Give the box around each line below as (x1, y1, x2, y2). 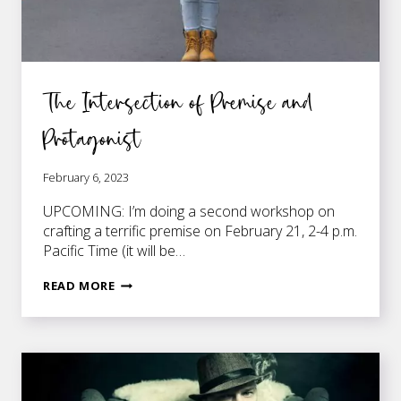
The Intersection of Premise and (43, 83, 313, 119)
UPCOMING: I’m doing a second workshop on (43, 201, 335, 222)
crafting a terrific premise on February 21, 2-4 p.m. (43, 221, 357, 242)
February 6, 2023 (43, 169, 129, 186)
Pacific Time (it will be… (43, 241, 185, 261)
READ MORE (43, 277, 115, 294)
